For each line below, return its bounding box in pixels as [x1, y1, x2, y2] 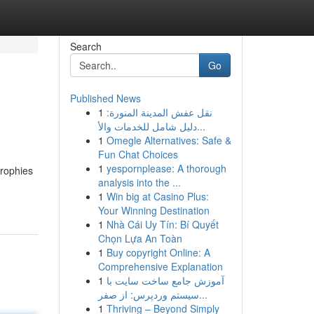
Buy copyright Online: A [106, 245, 210, 259]
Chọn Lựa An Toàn [97, 231, 182, 245]
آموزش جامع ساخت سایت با [106, 273, 224, 287]
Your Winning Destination [97, 203, 210, 217]
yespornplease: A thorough [106, 161, 226, 175]
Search [69, 39, 102, 53]
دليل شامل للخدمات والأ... [196, 119, 205, 133]
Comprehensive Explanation [97, 259, 223, 273]
